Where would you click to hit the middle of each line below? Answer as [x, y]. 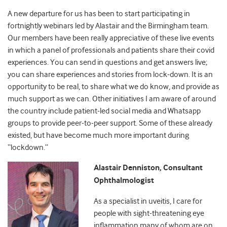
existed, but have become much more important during [98, 136]
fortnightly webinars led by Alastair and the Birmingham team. [108, 26]
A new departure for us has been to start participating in [99, 14]
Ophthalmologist [124, 181]
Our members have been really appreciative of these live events [111, 38]
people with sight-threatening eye [149, 214]
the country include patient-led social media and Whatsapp [104, 111]
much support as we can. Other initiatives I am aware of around [112, 99]
